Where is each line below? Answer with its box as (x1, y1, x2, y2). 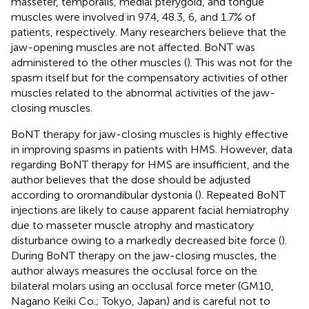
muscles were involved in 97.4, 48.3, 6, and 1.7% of (11, 10, 255, 23)
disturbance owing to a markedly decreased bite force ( (11, 233, 281, 247)
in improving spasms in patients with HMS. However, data (11, 142, 292, 156)
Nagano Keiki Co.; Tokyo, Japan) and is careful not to (11, 294, 270, 308)
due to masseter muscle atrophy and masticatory (11, 218, 254, 232)
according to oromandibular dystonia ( (11, 188, 198, 201)
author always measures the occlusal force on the (11, 263, 257, 277)
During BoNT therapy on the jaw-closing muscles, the (11, 248, 277, 262)
